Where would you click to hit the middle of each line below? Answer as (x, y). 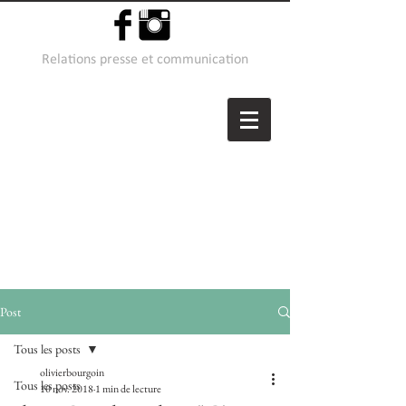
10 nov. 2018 (67, 389)
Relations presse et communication (145, 60)
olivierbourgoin (72, 372)
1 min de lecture (128, 389)
